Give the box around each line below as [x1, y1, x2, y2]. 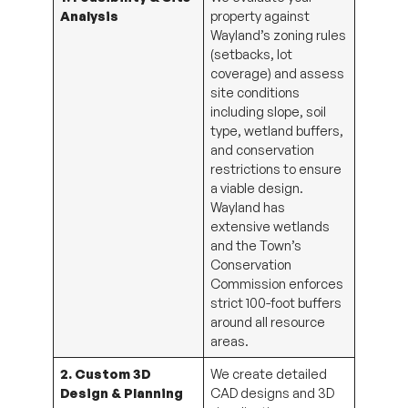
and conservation [210, 140, 315, 158]
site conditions [210, 83, 301, 100]
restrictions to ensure [210, 159, 342, 177]
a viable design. [210, 178, 304, 196]
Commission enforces [210, 274, 344, 291]
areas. [210, 331, 250, 349]
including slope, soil [210, 102, 327, 119]
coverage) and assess [210, 64, 345, 81]
